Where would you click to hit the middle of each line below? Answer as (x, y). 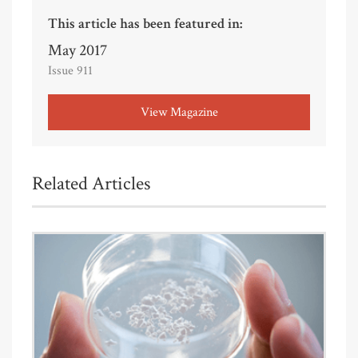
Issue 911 (70, 70)
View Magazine (179, 112)
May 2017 (78, 50)
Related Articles (91, 183)
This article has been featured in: (145, 23)
